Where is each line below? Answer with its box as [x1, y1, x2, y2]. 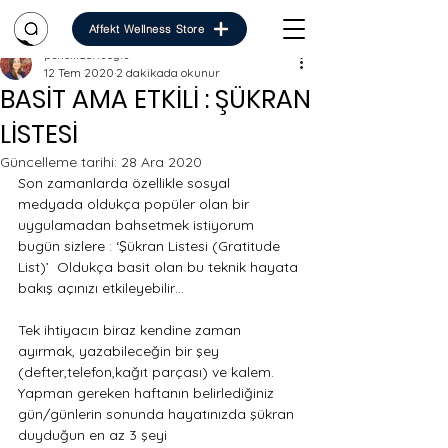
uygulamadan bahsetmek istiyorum [18, 216, 258, 234]
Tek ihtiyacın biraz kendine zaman [18, 321, 245, 339]
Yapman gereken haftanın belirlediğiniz [18, 384, 278, 402]
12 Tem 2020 [44, 65, 114, 80]
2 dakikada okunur [116, 65, 220, 80]
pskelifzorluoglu [44, 47, 130, 62]
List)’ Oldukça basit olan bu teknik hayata [18, 258, 302, 276]
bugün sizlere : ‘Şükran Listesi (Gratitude [18, 237, 284, 255]
